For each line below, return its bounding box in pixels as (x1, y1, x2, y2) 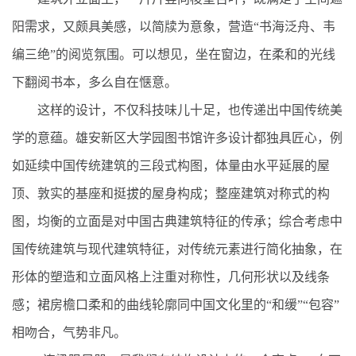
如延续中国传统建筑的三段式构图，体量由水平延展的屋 (12, 158, 330, 172)
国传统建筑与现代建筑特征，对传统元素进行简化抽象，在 (12, 242, 342, 256)
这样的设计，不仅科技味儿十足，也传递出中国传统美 (12, 103, 342, 117)
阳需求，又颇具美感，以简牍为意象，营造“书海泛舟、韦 (12, 19, 335, 33)
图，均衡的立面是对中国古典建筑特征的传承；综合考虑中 (12, 214, 342, 228)
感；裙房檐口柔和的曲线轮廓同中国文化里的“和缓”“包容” (12, 297, 339, 311)
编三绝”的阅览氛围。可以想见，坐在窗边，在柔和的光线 (12, 47, 335, 61)
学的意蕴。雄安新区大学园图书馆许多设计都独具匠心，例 (12, 130, 342, 145)
